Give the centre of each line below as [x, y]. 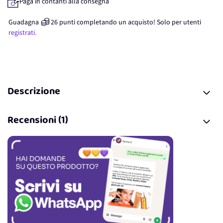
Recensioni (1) [38, 121]
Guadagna [24, 22]
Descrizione [34, 92]
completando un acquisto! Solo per [129, 22]
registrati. [22, 33]
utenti [192, 22]
